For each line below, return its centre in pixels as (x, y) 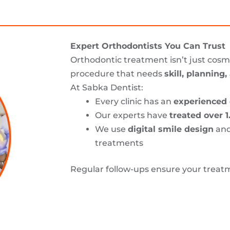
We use (111, 129)
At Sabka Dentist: (107, 87)
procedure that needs (117, 73)
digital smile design (171, 129)
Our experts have (132, 115)
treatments (119, 143)
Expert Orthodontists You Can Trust (148, 46)
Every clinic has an (134, 101)
